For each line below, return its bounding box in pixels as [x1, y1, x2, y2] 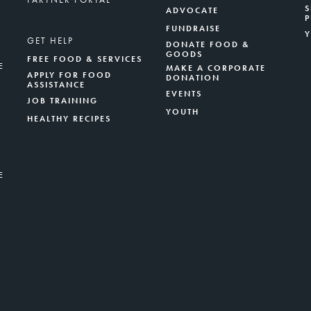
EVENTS [166, 87, 202, 99]
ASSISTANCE [27, 78, 85, 90]
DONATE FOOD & [166, 38, 250, 50]
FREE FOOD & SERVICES [27, 53, 142, 65]
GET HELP [27, 34, 74, 47]
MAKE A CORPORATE [166, 62, 266, 74]
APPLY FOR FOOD [27, 69, 112, 81]
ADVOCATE [166, 4, 219, 16]
